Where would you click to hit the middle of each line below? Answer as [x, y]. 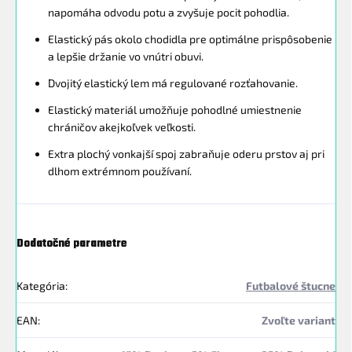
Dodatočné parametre [72, 244]
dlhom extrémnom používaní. [120, 171]
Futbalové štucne [291, 286]
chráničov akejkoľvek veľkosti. [122, 127]
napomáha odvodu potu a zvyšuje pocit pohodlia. [169, 13]
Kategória [41, 286]
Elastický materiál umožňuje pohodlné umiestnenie [175, 110]
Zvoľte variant [299, 321]
